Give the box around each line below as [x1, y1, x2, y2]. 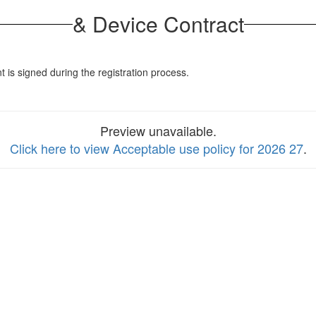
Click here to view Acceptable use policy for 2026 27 [9, 139, 303, 157]
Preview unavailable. [99, 121, 217, 140]
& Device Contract [72, 8, 244, 39]
